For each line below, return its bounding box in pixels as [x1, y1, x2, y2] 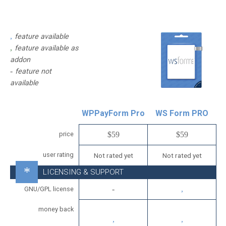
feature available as [15, 44, 78, 52]
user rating [43, 151, 74, 158]
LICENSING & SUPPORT [43, 167, 124, 177]
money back [38, 205, 74, 213]
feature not [15, 67, 51, 76]
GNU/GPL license [24, 185, 74, 193]
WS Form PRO [155, 108, 208, 118]
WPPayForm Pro [81, 108, 145, 118]
